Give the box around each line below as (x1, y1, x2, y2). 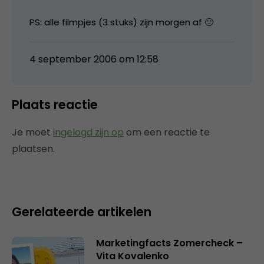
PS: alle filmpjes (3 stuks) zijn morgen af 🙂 (29, 15, 213, 28)
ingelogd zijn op (53, 125, 124, 139)
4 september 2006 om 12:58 (29, 52, 159, 66)
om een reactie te (124, 125, 210, 139)
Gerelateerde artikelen (12, 203, 151, 220)
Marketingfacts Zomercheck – (95, 236, 243, 250)
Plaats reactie (12, 95, 98, 113)
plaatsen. (12, 141, 55, 156)
